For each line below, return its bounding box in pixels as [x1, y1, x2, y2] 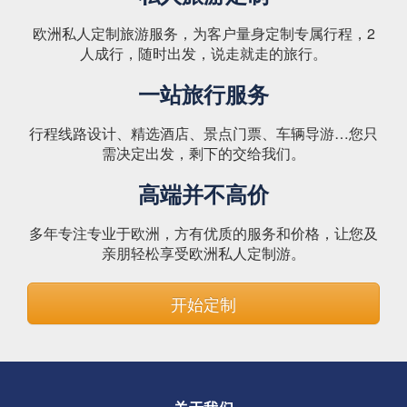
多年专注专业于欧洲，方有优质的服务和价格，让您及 [29, 223, 378, 243]
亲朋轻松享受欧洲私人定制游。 [102, 243, 305, 263]
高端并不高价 [138, 178, 269, 209]
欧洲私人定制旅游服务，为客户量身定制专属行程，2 [32, 23, 375, 44]
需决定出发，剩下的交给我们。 [102, 143, 305, 164]
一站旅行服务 [138, 78, 269, 109]
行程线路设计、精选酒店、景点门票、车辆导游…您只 [29, 123, 378, 144]
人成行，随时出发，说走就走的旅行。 [80, 43, 327, 64]
